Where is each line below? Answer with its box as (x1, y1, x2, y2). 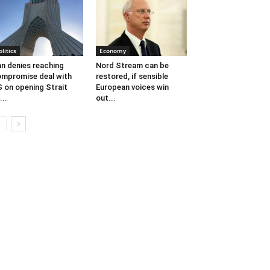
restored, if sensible (95, 71, 168, 81)
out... (95, 93, 116, 102)
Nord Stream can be (95, 60, 169, 70)
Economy (99, 46, 126, 55)
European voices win (95, 82, 169, 92)
